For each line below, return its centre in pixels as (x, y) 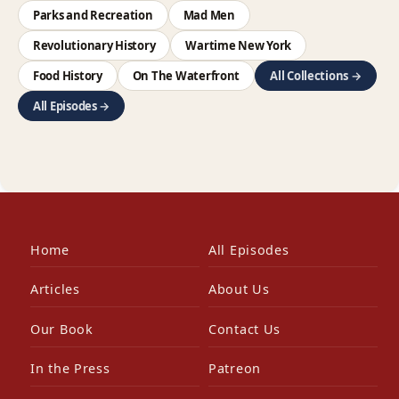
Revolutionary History (94, 45)
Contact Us (245, 329)
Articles (55, 289)
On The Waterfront (186, 75)
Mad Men (209, 15)
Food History (68, 75)
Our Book (62, 329)
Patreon (235, 369)
